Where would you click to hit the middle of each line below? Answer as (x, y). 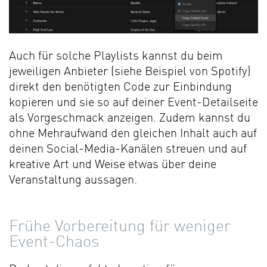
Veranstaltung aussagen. (73, 181)
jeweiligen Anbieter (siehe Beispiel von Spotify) (130, 72)
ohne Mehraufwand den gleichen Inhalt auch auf (133, 134)
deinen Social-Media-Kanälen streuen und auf (128, 150)
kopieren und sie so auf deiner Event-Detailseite (133, 103)
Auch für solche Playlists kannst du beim (116, 57)
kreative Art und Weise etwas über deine (113, 165)
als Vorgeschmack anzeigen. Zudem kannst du (130, 119)
